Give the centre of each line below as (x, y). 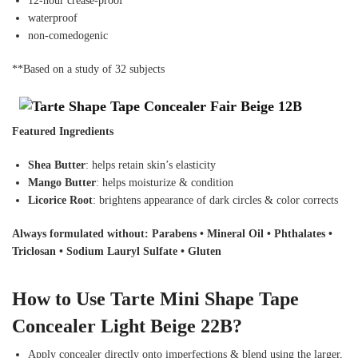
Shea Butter (57, 165)
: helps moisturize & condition (165, 182)
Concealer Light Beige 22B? (127, 326)
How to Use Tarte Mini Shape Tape (155, 298)
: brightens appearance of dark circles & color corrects (215, 200)
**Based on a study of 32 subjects (88, 70)
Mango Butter (62, 182)
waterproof (53, 18)
